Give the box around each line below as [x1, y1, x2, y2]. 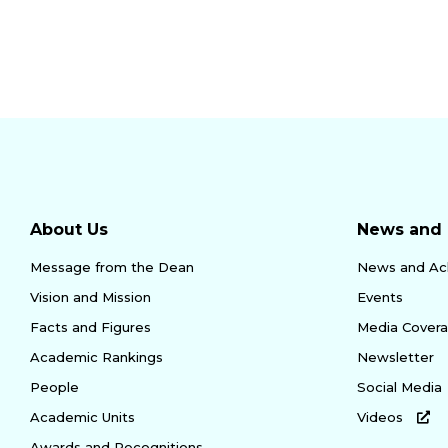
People [30, 378, 79, 395]
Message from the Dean [30, 258, 194, 275]
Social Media [357, 378, 442, 395]
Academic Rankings [30, 348, 163, 365]
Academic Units [30, 408, 135, 425]
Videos [357, 408, 407, 425]
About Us [30, 219, 108, 239]
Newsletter [357, 348, 434, 365]
